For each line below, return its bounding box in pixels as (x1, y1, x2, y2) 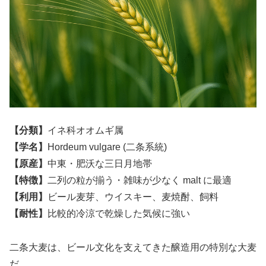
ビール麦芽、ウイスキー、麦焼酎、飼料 (47, 192, 218, 202)
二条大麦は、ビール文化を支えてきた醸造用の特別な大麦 (9, 242, 256, 253)
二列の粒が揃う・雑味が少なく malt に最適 (47, 175, 232, 186)
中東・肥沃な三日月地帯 (47, 159, 152, 169)
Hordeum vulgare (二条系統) (47, 142, 167, 153)
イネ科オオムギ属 (47, 125, 123, 136)
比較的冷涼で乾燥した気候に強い (47, 208, 190, 219)
